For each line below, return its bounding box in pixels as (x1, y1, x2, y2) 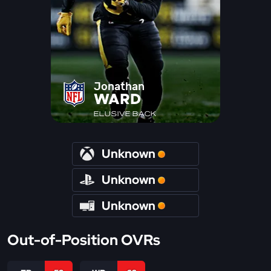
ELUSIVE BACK (93, 109, 157, 118)
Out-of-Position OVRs (7, 230, 160, 250)
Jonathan (93, 80, 145, 93)
